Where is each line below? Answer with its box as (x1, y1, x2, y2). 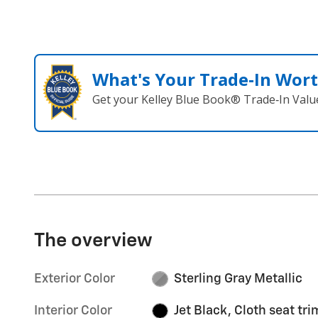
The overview (34, 231, 153, 251)
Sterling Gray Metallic (173, 272, 302, 285)
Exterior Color (34, 272, 115, 285)
